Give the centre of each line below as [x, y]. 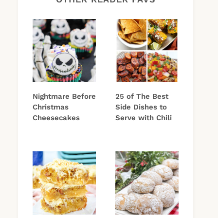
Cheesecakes [56, 118]
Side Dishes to [141, 107]
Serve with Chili [144, 118]
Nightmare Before [64, 97]
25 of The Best [142, 97]
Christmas [51, 107]
